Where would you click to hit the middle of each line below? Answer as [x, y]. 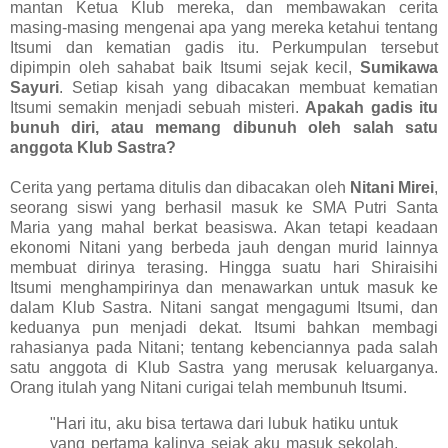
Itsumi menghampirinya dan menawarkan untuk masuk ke [224, 288]
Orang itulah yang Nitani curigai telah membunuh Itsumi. [208, 388]
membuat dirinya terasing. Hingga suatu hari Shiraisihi [224, 268]
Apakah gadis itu [372, 108]
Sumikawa [399, 68]
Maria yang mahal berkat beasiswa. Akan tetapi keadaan [224, 228]
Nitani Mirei [391, 188]
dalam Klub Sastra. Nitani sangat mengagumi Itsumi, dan [224, 308]
